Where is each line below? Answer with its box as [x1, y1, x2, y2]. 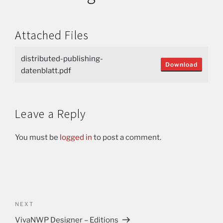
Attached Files [15, 27, 89, 43]
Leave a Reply [15, 106, 86, 121]
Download [165, 61, 198, 68]
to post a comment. [92, 133, 161, 142]
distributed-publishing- [21, 54, 103, 63]
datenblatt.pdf [21, 66, 71, 75]
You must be [15, 133, 60, 142]
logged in [60, 133, 92, 142]
